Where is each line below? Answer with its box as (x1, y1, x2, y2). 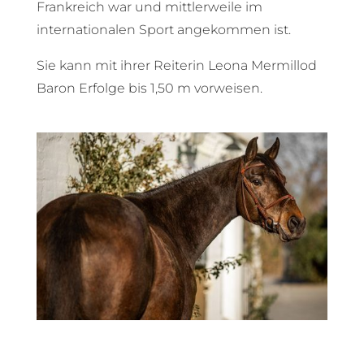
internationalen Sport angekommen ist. (36, 21, 291, 37)
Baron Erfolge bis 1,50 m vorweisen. (36, 80, 262, 96)
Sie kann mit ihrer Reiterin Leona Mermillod (36, 57, 317, 73)
